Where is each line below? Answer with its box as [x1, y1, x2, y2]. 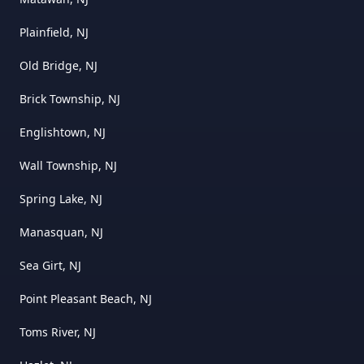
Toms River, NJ [19, 323, 96, 340]
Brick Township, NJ [19, 90, 120, 106]
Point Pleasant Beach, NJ [19, 290, 152, 306]
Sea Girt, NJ [19, 257, 81, 273]
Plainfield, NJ [19, 24, 89, 40]
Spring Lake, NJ [19, 190, 102, 206]
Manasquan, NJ [19, 223, 103, 240]
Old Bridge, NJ [19, 57, 97, 73]
